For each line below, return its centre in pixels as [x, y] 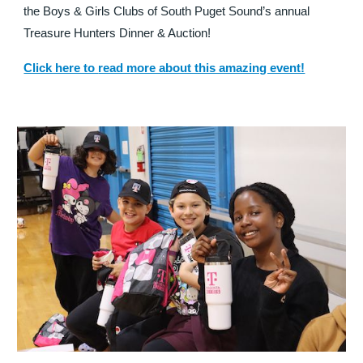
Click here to [61, 68]
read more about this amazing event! [202, 68]
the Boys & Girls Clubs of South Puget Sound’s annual [167, 12]
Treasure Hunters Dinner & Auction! [119, 34]
